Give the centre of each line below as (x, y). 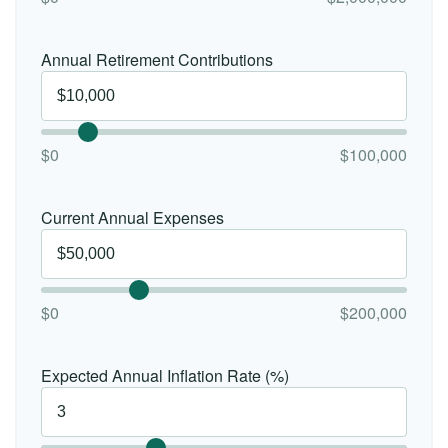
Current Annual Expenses (132, 217)
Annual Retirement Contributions (157, 59)
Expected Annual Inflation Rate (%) (165, 375)
